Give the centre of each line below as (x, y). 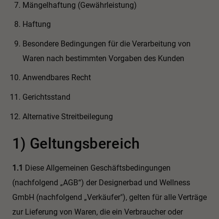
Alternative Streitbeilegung (67, 116)
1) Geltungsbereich (76, 144)
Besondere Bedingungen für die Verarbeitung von (106, 44)
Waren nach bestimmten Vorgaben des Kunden (103, 58)
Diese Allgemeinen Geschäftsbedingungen (97, 168)
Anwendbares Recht (56, 78)
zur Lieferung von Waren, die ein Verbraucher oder (98, 212)
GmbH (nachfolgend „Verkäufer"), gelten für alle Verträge (109, 197)
